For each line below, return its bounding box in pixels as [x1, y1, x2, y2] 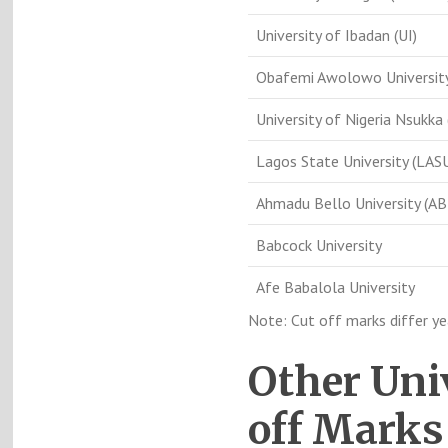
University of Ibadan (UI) [255, 25, 417, 45]
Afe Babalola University [255, 277, 415, 297]
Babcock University [255, 235, 382, 255]
